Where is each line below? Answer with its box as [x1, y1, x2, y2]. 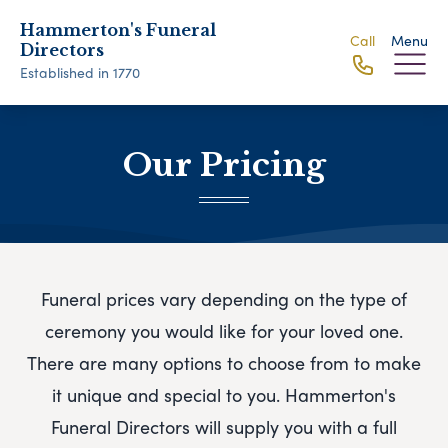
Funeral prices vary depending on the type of [41, 286, 407, 312]
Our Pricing [122, 145, 326, 185]
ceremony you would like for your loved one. [45, 318, 403, 344]
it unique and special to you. [52, 382, 285, 408]
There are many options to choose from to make [27, 350, 421, 376]
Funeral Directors [51, 414, 190, 440]
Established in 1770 [20, 62, 140, 82]
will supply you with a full [195, 414, 397, 440]
